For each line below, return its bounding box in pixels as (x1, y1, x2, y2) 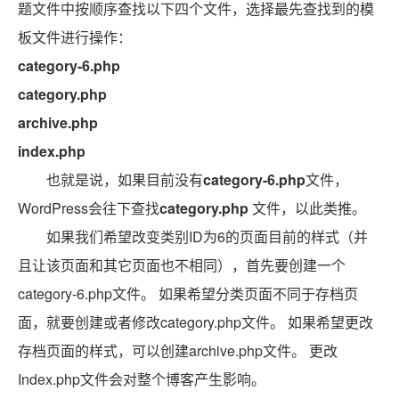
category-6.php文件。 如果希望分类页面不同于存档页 (18, 283, 358, 304)
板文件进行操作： (18, 27, 132, 47)
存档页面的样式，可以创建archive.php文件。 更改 (18, 340, 338, 361)
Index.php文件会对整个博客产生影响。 (18, 369, 265, 389)
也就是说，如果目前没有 (46, 169, 203, 190)
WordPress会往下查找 (18, 198, 159, 218)
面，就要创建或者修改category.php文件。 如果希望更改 (18, 312, 373, 332)
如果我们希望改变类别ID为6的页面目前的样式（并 (46, 226, 368, 247)
